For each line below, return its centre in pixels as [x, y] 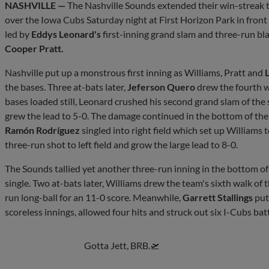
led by [18, 34]
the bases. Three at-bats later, [66, 86]
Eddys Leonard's [66, 34]
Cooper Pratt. [34, 48]
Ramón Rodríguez [42, 130]
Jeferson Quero [161, 86]
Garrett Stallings [218, 197]
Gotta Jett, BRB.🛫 [122, 245]
